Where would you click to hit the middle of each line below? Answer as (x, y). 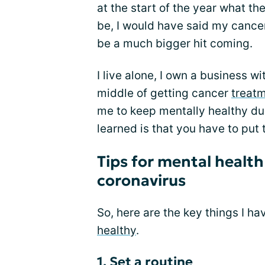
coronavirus (141, 180)
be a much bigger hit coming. (175, 43)
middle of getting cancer (164, 93)
